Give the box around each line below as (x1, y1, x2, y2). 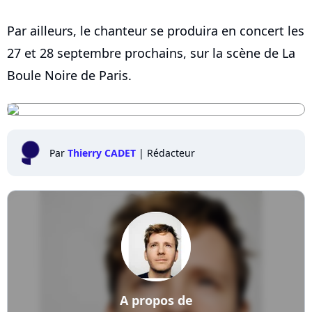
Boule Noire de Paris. (7, 66, 132, 84)
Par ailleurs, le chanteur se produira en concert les (7, 22, 304, 39)
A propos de (119, 291, 193, 309)
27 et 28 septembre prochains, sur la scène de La (7, 44, 295, 61)
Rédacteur (147, 146, 195, 159)
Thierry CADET (68, 146, 136, 159)
